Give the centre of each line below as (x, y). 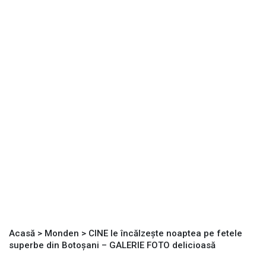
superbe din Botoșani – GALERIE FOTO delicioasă (112, 246)
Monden (62, 234)
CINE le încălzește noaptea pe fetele (165, 234)
